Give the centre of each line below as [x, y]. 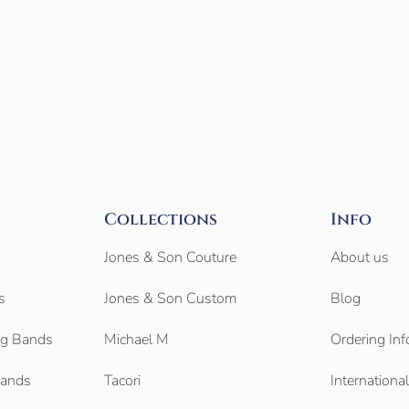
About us [359, 258]
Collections [160, 220]
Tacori [122, 381]
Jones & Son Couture [170, 258]
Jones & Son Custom [170, 299]
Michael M [136, 340]
